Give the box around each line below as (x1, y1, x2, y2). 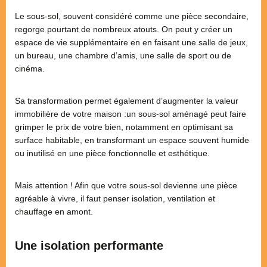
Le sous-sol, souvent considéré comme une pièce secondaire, (15, 11, 249, 21)
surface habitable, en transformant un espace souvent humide (15, 135, 249, 145)
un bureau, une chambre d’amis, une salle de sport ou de (15, 50, 231, 60)
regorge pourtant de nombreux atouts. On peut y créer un (15, 24, 232, 34)
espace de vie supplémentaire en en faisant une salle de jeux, (15, 37, 248, 47)
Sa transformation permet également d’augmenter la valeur (15, 95, 238, 105)
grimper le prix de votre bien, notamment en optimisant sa (15, 122, 233, 132)
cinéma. (15, 63, 45, 73)
